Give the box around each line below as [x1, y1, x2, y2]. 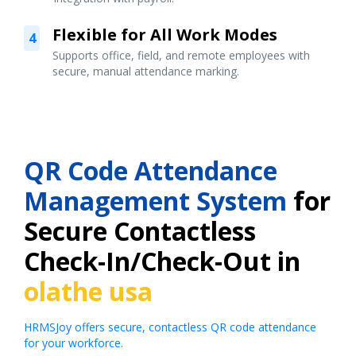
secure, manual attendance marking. [52, 63, 239, 79]
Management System [24, 183, 287, 218]
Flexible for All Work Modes [52, 23, 277, 45]
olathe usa [24, 273, 153, 308]
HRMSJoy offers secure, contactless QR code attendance [24, 319, 316, 335]
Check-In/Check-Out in [24, 243, 300, 278]
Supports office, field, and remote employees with [52, 47, 310, 63]
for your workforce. [24, 335, 123, 350]
